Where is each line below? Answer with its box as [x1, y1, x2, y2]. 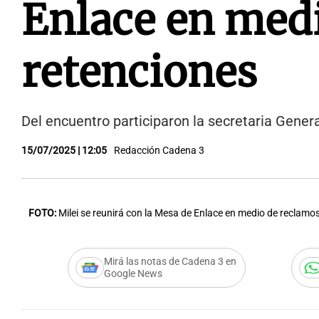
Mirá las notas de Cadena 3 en [103, 256, 236, 268]
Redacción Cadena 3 [114, 145, 204, 157]
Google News [103, 268, 162, 280]
